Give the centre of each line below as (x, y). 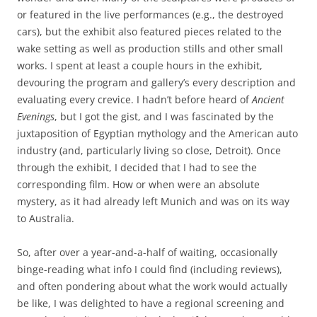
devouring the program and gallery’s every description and (156, 82)
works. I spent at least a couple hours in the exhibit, (140, 65)
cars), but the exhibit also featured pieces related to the (149, 31)
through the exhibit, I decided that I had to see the (137, 167)
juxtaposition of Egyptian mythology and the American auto (157, 133)
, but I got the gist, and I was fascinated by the (164, 116)
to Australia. (46, 218)
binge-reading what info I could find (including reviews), (150, 269)
